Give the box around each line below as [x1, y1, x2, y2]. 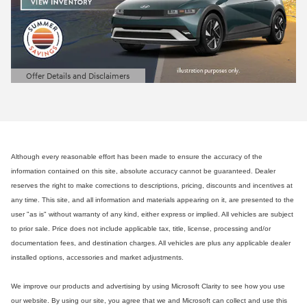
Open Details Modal [25, 79, 97, 90]
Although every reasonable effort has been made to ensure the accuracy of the [11, 153, 262, 161]
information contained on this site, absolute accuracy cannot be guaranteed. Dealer [11, 167, 275, 175]
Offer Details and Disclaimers [26, 71, 130, 82]
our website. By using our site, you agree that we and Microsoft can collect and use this [11, 297, 287, 305]
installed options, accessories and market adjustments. [11, 254, 184, 262]
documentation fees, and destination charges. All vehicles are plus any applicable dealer [11, 239, 291, 247]
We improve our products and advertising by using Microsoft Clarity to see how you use [11, 282, 285, 291]
